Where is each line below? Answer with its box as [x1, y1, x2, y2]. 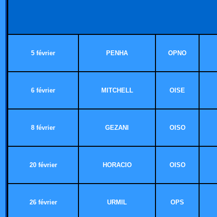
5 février [31, 49, 55, 57]
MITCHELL [101, 87, 133, 94]
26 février [29, 199, 57, 206]
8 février [31, 124, 55, 131]
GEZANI [105, 124, 129, 131]
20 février [29, 161, 57, 169]
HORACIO [102, 161, 132, 169]
